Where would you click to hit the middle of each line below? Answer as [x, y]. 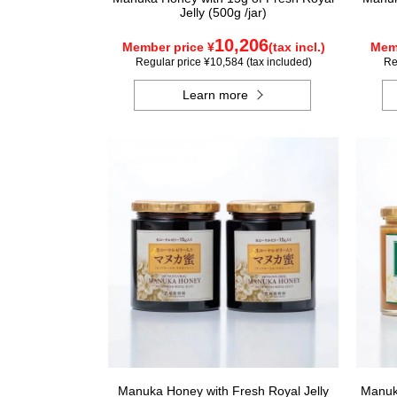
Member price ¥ [168, 47]
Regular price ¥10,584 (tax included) [223, 62]
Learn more [216, 95]
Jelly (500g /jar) [223, 12]
